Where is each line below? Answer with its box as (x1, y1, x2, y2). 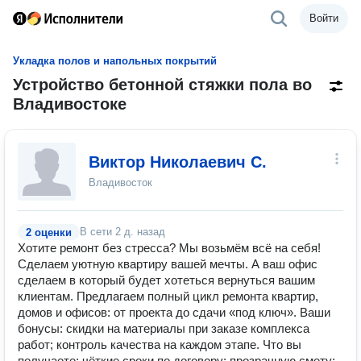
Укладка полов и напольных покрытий (13, 55, 217, 67)
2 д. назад (115, 226, 165, 238)
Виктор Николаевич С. (89, 153, 267, 171)
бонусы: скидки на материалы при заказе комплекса (18, 322, 309, 335)
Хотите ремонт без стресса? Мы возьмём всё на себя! (18, 241, 321, 255)
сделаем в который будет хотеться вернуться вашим (18, 273, 315, 287)
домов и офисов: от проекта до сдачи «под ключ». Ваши (18, 305, 330, 319)
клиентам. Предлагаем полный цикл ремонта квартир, (18, 289, 318, 303)
